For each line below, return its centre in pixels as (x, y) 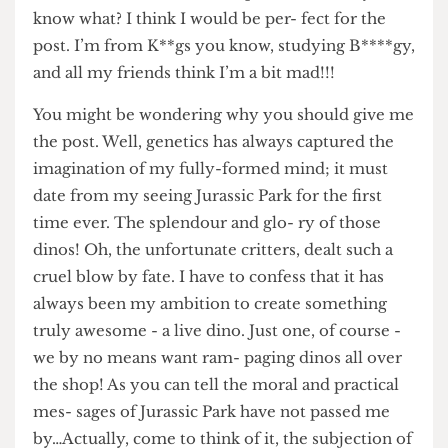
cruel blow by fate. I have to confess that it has (222, 355)
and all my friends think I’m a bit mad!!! (196, 137)
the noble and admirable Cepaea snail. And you (227, 51)
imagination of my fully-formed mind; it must (224, 239)
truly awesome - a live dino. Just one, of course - (231, 412)
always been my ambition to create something (224, 383)
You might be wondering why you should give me (238, 182)
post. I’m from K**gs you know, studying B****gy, (239, 108)
